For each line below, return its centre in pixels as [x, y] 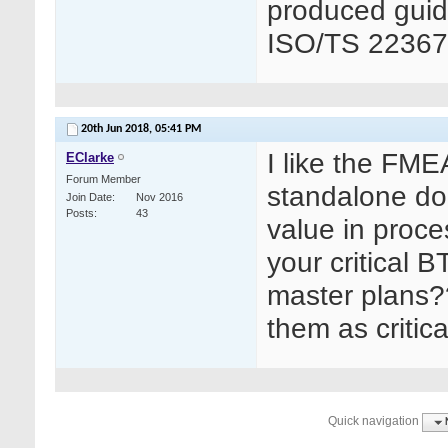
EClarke [90, 158]
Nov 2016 [159, 197]
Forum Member [103, 179]
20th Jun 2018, [118, 129]
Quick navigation [374, 420]
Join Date [89, 197]
